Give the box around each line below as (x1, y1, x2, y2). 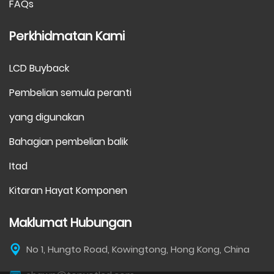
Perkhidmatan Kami (9, 27, 125, 45)
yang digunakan (9, 109, 84, 124)
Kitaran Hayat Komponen (9, 183, 127, 198)
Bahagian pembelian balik (9, 134, 128, 149)
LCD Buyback (9, 61, 69, 75)
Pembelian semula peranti (9, 85, 131, 100)
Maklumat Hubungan (9, 213, 131, 231)
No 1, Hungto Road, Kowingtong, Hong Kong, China (26, 242, 250, 256)
